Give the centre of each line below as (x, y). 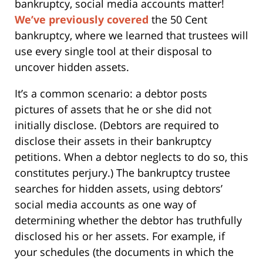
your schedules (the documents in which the (124, 252)
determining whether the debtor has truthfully (128, 220)
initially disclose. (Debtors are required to (117, 125)
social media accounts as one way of (105, 204)
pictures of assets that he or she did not (113, 109)
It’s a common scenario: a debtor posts (111, 93)
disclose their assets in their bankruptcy (113, 141)
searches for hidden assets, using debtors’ (119, 188)
